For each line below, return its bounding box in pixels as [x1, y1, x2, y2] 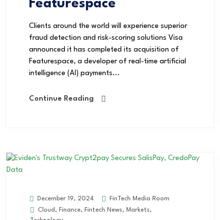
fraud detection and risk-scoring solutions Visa [29, 34, 183, 42]
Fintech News [84, 207, 122, 214]
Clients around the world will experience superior [29, 23, 187, 30]
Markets [126, 207, 150, 214]
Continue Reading [29, 95, 94, 103]
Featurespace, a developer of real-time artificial [29, 58, 186, 66]
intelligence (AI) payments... [29, 70, 120, 78]
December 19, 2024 [35, 195, 94, 202]
